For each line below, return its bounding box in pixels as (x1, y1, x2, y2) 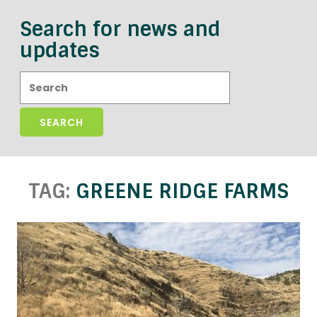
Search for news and (20, 16, 221, 42)
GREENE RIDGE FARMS (75, 178, 289, 204)
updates (20, 38, 100, 64)
